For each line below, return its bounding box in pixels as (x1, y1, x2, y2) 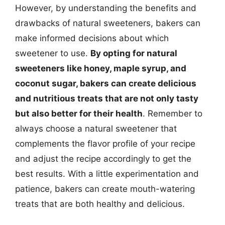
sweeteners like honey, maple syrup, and (15, 63, 186, 73)
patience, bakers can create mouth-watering (15, 183, 195, 194)
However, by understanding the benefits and (15, 3, 196, 13)
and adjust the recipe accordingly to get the (15, 153, 191, 164)
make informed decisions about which (15, 33, 169, 43)
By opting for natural (90, 48, 177, 58)
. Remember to (143, 108, 202, 119)
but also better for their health (15, 108, 143, 119)
